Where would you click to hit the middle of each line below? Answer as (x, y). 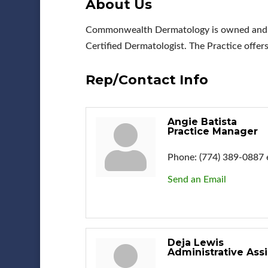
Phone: (182, 157)
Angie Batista (202, 121)
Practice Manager (212, 131)
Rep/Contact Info (147, 80)
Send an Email (197, 179)
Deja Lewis (195, 242)
